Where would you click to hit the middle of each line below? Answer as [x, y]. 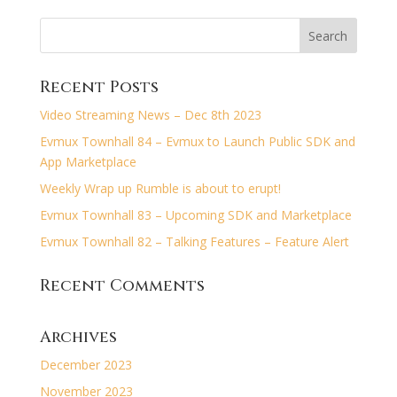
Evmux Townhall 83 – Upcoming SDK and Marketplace [195, 215]
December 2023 [86, 365]
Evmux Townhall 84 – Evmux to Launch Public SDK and [197, 141]
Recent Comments [122, 286]
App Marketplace [88, 162]
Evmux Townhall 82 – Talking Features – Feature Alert [194, 241]
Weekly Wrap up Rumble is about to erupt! [160, 188]
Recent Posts [99, 87]
